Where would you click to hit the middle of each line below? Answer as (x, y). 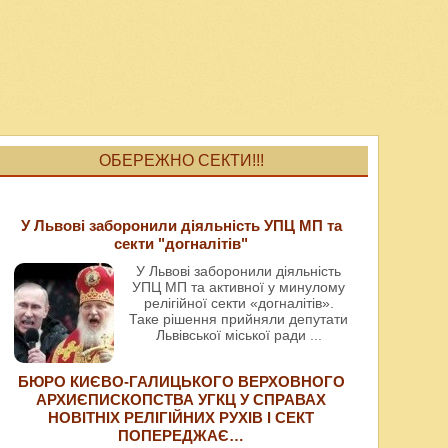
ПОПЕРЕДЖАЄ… (181, 436)
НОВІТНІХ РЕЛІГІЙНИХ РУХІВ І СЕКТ (181, 418)
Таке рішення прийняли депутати (239, 319)
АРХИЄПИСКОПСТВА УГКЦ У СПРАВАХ (181, 400)
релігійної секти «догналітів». (238, 303)
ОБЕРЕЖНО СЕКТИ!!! (181, 161)
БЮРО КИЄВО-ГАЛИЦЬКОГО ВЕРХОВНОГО (181, 382)
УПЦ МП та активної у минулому (239, 287)
